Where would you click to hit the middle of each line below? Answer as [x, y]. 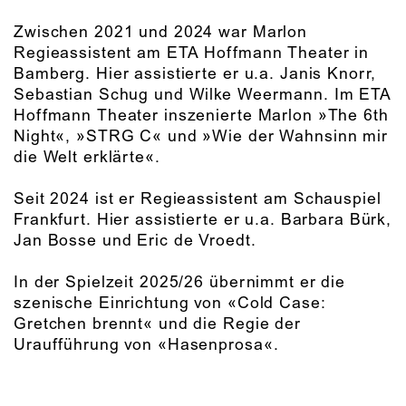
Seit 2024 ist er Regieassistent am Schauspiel [198, 200]
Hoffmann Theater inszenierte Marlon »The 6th [201, 116]
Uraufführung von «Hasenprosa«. [146, 346]
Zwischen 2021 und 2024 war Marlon [161, 33]
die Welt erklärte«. [87, 158]
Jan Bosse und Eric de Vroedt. [135, 242]
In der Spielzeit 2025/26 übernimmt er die [180, 283]
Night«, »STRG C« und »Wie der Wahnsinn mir [201, 137]
